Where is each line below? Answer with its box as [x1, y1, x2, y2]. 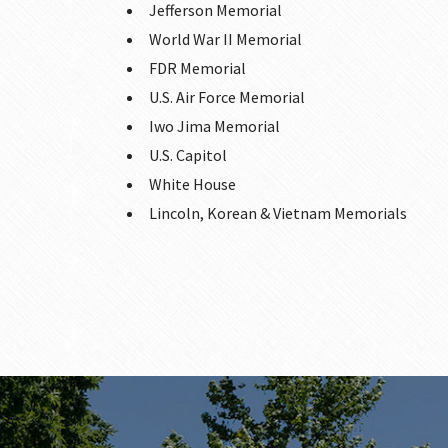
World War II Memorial [149, 29, 302, 49]
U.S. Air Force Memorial [149, 87, 305, 107]
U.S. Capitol [149, 145, 227, 165]
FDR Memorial [149, 58, 246, 78]
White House [149, 174, 236, 194]
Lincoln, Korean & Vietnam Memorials [149, 203, 407, 223]
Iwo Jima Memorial [149, 116, 280, 136]
